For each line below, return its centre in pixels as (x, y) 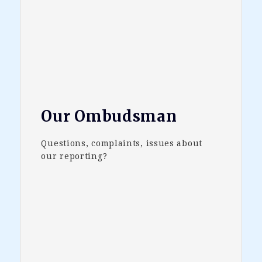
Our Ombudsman (109, 116)
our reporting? (74, 156)
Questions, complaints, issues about (122, 144)
